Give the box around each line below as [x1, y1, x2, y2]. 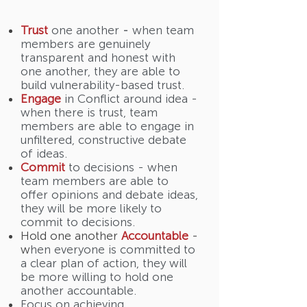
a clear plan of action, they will [21, 256, 187, 270]
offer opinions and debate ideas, [21, 188, 198, 201]
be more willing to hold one [21, 270, 173, 284]
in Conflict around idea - [64, 92, 197, 106]
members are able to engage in [21, 119, 194, 133]
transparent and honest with [21, 51, 175, 64]
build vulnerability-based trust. [21, 78, 184, 92]
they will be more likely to [21, 201, 162, 215]
